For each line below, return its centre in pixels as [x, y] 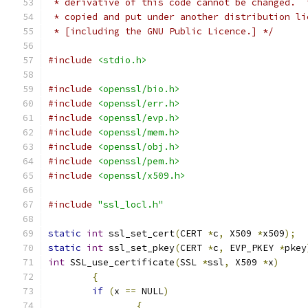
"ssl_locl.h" [131, 205]
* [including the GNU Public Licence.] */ [161, 31]
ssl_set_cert [139, 233]
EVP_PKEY [252, 248]
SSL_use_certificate [120, 262]
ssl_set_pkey [139, 248]
